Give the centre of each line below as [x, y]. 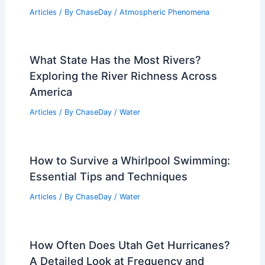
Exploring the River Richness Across [123, 76]
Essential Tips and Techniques [108, 177]
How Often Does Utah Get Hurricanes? [130, 245]
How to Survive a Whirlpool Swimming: [130, 161]
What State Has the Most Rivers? [115, 60]
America [51, 92]
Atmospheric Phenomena [164, 12]
